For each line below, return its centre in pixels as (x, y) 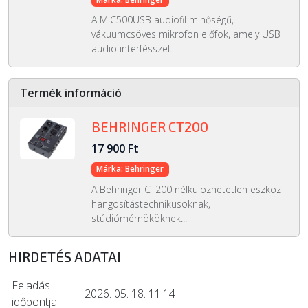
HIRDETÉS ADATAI (65, 256)
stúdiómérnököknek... (139, 218)
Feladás (31, 285)
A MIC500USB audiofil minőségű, (162, 20)
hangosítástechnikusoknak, (151, 203)
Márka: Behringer (130, 169)
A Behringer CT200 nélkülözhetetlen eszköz (186, 189)
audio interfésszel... (133, 49)
